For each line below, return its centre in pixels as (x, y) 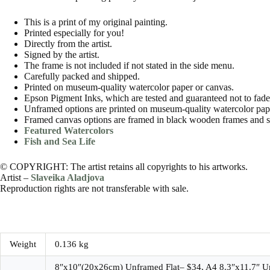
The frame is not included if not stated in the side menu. (129, 65)
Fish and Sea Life (60, 141)
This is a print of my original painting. (96, 22)
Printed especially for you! (74, 33)
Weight (23, 244)
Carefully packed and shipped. (82, 76)
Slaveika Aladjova (67, 177)
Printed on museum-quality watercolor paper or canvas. (129, 87)
